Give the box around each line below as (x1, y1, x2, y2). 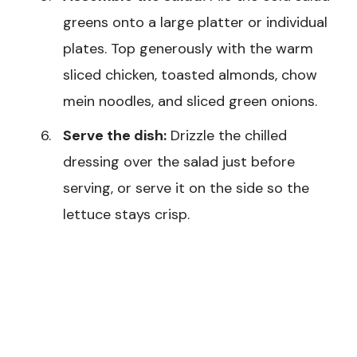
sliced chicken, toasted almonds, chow (63, 65, 317, 85)
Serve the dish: (63, 126, 167, 146)
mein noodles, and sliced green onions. (63, 92, 317, 112)
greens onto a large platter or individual (63, 13, 328, 33)
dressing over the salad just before (63, 152, 295, 172)
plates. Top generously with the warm (63, 39, 313, 59)
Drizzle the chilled (167, 126, 287, 146)
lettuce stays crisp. (63, 205, 190, 225)
